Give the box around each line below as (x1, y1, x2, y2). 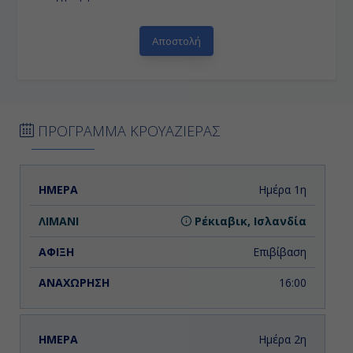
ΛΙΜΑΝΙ (101, 181, 148, 197)
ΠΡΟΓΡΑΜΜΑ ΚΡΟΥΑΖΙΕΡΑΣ (34, 121, 220, 141)
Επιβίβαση (252, 243, 307, 259)
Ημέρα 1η (258, 182, 307, 198)
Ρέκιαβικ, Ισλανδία (191, 213, 307, 229)
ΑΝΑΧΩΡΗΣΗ (225, 181, 306, 197)
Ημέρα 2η (258, 332, 307, 347)
